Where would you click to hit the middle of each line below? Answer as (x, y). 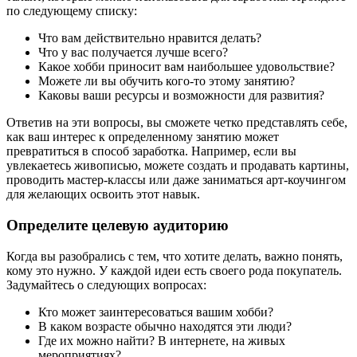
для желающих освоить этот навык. (103, 194)
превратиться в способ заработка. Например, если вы (151, 151)
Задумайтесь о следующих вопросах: (106, 284)
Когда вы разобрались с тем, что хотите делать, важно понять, (175, 256)
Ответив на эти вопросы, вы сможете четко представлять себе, (177, 123)
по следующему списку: (72, 11)
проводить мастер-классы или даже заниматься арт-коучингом (176, 180)
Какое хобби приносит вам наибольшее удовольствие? (186, 67)
